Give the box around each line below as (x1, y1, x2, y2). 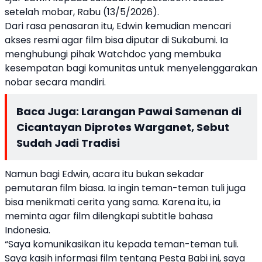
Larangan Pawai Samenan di (81, 104, 242, 119)
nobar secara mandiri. (5, 75, 106, 89)
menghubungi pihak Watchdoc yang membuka (5, 47, 221, 61)
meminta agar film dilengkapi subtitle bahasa (5, 209, 213, 223)
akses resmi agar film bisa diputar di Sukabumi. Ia (5, 33, 228, 47)
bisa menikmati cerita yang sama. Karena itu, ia (5, 195, 220, 209)
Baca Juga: (16, 104, 81, 119)
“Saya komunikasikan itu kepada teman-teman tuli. (5, 237, 239, 251)
